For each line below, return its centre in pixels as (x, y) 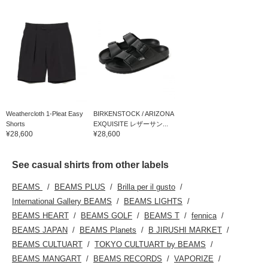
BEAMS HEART (40, 216)
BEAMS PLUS (80, 187)
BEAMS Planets (108, 230)
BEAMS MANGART (47, 259)
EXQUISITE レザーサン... (130, 124)
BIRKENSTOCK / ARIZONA (133, 114)
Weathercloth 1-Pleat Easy (45, 114)
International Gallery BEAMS (62, 202)
